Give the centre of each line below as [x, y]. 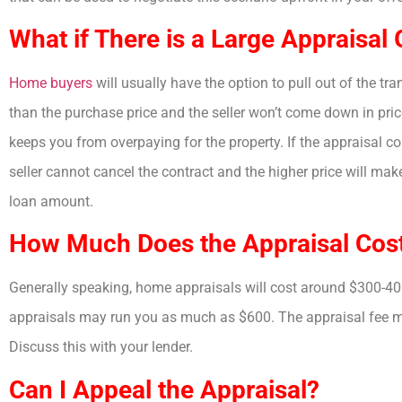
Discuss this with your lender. [101, 347]
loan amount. [51, 201]
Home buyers [51, 83]
